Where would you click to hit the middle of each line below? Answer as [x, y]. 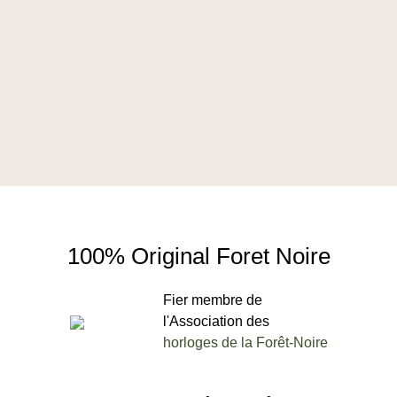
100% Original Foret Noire [198, 256]
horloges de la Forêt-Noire [245, 343]
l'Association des [216, 321]
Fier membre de [212, 300]
